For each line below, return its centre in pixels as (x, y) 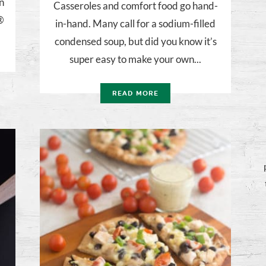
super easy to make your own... (135, 59)
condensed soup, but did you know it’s (135, 42)
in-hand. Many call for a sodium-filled (135, 24)
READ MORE (135, 94)
